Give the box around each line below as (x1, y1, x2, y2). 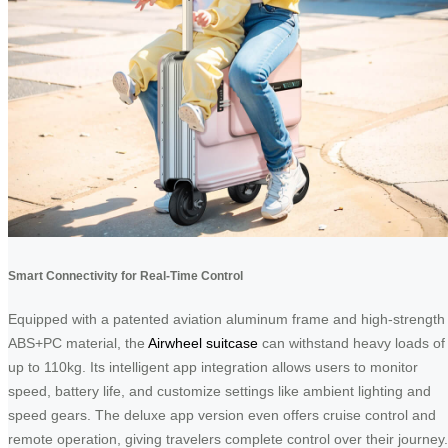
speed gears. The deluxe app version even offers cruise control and (8, 406, 436, 423)
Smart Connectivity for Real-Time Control (8, 268, 243, 282)
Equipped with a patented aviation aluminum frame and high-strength (8, 310, 445, 327)
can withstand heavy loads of (258, 334, 445, 351)
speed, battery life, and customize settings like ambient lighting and (8, 382, 431, 399)
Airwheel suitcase (148, 334, 258, 351)
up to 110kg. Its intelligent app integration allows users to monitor (8, 358, 418, 375)
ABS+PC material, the (8, 334, 148, 351)
